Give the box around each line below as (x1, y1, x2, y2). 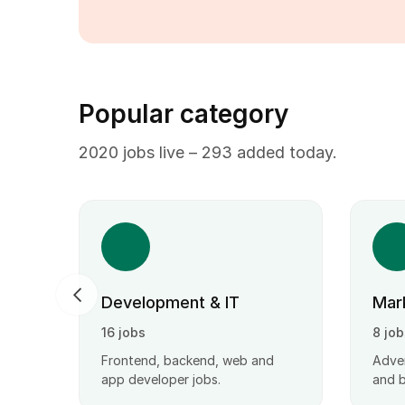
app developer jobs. (101, 372, 221, 387)
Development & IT (101, 293, 240, 312)
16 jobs (101, 325, 146, 340)
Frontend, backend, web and (101, 353, 274, 368)
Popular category (79, 99, 288, 129)
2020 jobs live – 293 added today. (79, 143, 337, 162)
